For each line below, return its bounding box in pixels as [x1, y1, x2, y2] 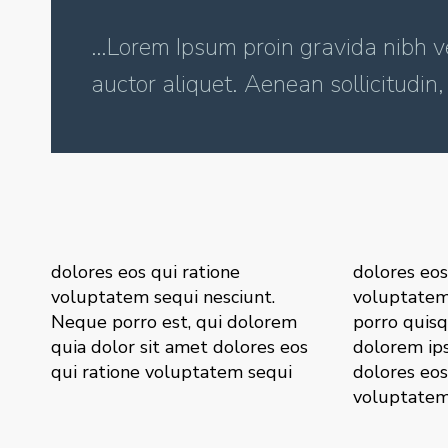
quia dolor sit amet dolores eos [51, 335, 308, 360]
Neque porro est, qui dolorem [51, 310, 297, 335]
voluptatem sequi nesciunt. [51, 285, 275, 310]
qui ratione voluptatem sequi [51, 360, 297, 385]
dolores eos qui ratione [51, 260, 240, 285]
